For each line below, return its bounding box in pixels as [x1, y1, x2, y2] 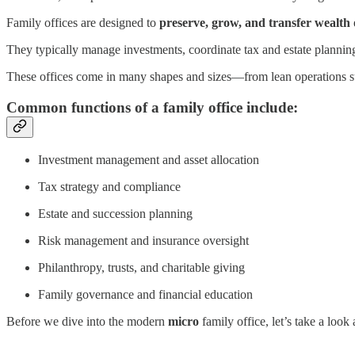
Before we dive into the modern [6, 314, 168, 328]
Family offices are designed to [6, 16, 159, 30]
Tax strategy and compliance [38, 179, 181, 193]
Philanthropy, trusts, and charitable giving [38, 260, 245, 274]
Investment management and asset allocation [38, 152, 259, 166]
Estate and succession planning [38, 206, 193, 220]
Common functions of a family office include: [6, 98, 298, 116]
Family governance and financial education [38, 287, 253, 301]
